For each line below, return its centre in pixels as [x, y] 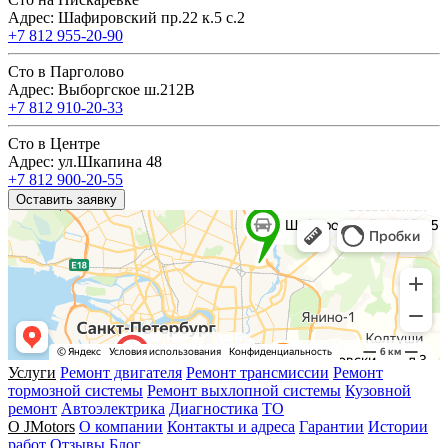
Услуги [32, 373]
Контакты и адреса [231, 427]
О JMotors [41, 427]
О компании [121, 427]
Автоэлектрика [113, 409]
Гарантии [331, 427]
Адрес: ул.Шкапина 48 [85, 162]
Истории [398, 427]
